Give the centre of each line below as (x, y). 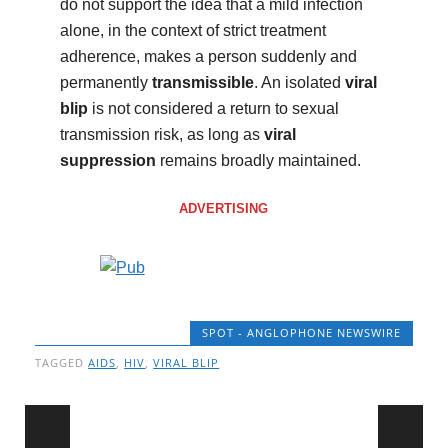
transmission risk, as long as (161, 135)
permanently (105, 83)
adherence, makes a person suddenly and (208, 57)
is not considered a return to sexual (213, 109)
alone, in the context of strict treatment (192, 31)
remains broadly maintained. (258, 161)
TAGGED (62, 363)
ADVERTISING (224, 209)
